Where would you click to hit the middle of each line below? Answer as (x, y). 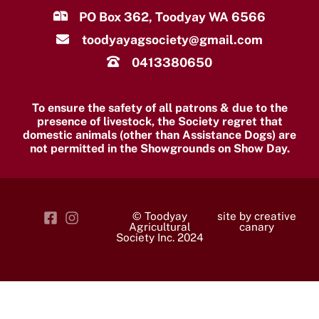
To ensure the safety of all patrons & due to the (159, 108)
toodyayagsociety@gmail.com (172, 39)
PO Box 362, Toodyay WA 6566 (172, 16)
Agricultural (159, 226)
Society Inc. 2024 (159, 237)
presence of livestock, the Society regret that (159, 121)
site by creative (256, 215)
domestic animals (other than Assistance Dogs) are (159, 135)
